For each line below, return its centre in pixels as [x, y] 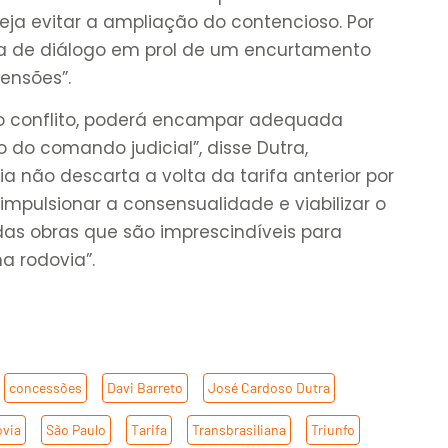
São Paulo [76, 429]
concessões [46, 387]
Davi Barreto [145, 387]
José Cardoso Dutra [269, 387]
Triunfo [333, 429]
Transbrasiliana [239, 429]
